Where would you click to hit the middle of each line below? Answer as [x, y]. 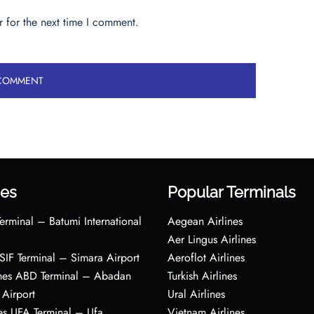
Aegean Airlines [205, 221]
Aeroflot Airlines [206, 257]
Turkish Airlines [202, 275]
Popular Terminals [232, 192]
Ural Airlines [196, 294]
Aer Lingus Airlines [212, 239]
